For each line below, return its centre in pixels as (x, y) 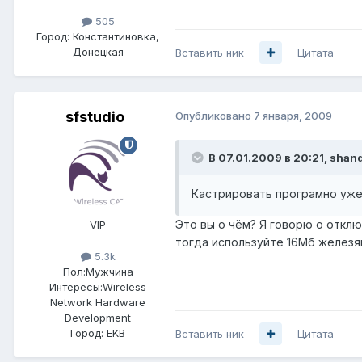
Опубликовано (215, 115)
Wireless (124, 286)
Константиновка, (116, 36)
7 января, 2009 (293, 115)
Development (98, 317)
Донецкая (98, 51)
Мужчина (109, 271)
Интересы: (76, 286)
